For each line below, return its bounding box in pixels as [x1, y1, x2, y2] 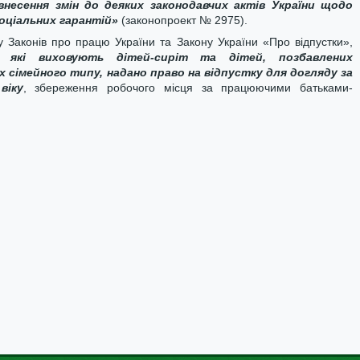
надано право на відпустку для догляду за [106, 66, 354, 79]
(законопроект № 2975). [118, 14, 247, 27]
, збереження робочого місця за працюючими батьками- [22, 81, 354, 94]
